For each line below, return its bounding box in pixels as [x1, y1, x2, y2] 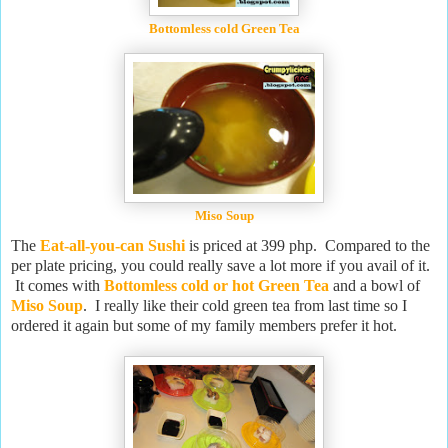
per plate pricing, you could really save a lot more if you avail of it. [11, 256, 430, 274]
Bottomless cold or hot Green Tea [104, 276, 329, 294]
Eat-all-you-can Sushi [40, 236, 185, 254]
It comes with [11, 276, 104, 294]
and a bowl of [329, 276, 420, 294]
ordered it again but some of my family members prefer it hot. [11, 316, 397, 334]
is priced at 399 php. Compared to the [185, 236, 430, 254]
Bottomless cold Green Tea [148, 20, 300, 36]
